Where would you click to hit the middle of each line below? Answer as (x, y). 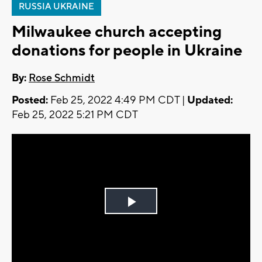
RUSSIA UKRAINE (56, 7)
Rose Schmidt (62, 78)
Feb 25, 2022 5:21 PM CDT (75, 115)
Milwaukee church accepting (117, 32)
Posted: (30, 101)
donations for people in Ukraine (127, 51)
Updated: (210, 101)
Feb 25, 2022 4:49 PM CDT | (118, 101)
